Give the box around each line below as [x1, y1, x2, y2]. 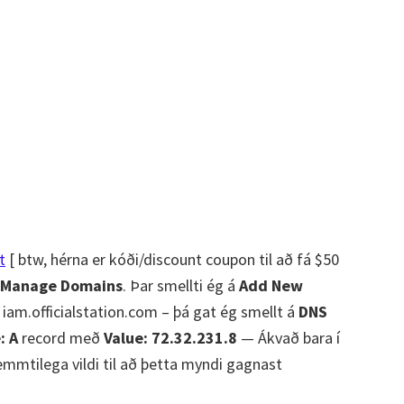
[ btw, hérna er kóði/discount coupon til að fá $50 [5, 249, 339, 270]
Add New [239, 275, 303, 296]
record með [18, 327, 104, 348]
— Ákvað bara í [237, 327, 340, 348]
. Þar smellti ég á [123, 275, 239, 296]
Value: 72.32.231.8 [104, 327, 237, 348]
